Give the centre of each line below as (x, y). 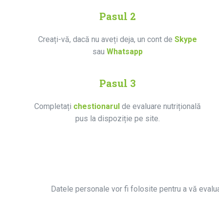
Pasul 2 (117, 16)
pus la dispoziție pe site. (117, 118)
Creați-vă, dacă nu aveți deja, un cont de (106, 39)
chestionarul (96, 106)
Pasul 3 (117, 83)
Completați (54, 106)
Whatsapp (123, 51)
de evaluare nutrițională (161, 106)
